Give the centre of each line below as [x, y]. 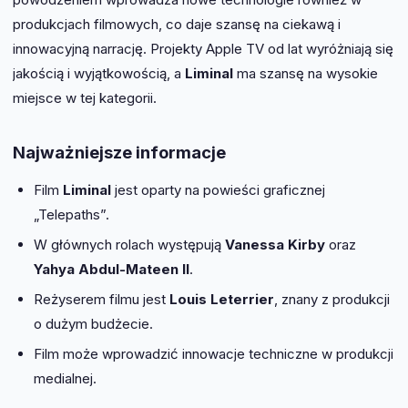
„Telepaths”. [71, 214]
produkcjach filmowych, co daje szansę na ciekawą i [177, 25]
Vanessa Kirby [275, 244]
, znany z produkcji [331, 299]
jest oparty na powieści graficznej [218, 189]
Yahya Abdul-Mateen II [111, 269]
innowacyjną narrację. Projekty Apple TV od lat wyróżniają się [203, 49]
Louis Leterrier [221, 299]
